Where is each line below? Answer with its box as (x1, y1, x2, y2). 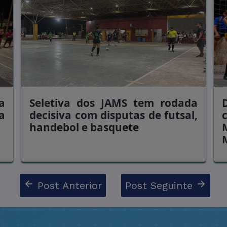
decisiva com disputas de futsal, (29, 108, 198, 122)
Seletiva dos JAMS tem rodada (29, 96, 198, 110)
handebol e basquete (29, 120, 139, 134)
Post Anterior (34, 179, 102, 192)
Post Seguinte (125, 179, 196, 192)
